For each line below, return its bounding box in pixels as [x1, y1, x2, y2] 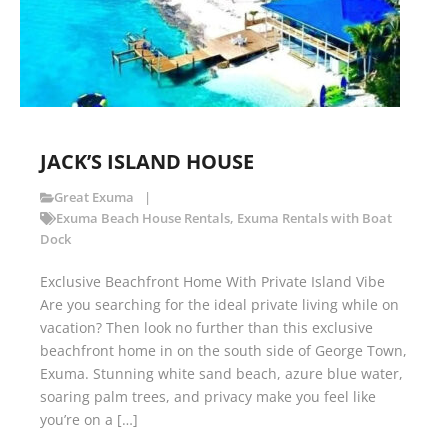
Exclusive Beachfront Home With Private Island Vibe [40, 272, 385, 292]
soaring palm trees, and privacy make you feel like [40, 387, 376, 407]
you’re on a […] [40, 410, 138, 430]
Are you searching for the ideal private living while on [40, 295, 399, 315]
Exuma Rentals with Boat [236, 210, 392, 228]
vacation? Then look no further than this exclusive [40, 318, 373, 338]
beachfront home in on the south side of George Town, [40, 341, 407, 361]
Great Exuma [54, 189, 135, 207]
